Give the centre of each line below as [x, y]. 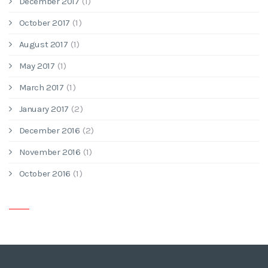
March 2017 [41, 87]
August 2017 [43, 44]
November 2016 [50, 152]
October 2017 [44, 23]
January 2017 [44, 109]
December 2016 [49, 130]
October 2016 [45, 173]
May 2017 [37, 66]
